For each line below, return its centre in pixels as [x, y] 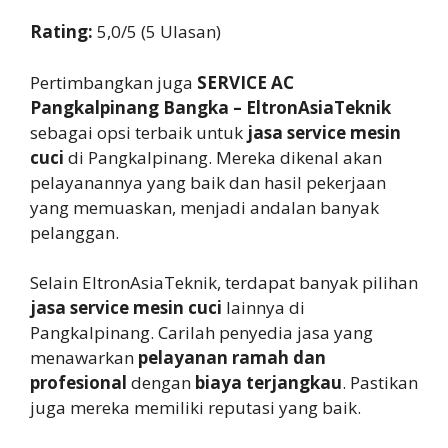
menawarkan [84, 358]
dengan [161, 383]
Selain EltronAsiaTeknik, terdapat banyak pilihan [224, 283]
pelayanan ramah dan [232, 358]
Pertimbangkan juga [113, 82]
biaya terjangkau [268, 383]
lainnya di [263, 308]
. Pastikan [380, 383]
